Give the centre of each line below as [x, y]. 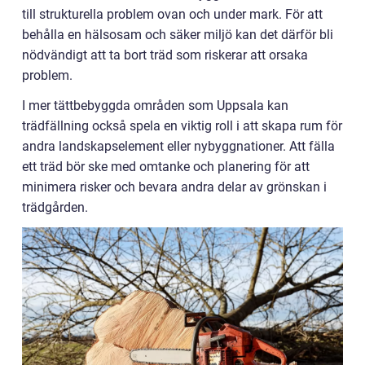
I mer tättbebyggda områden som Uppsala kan [155, 106]
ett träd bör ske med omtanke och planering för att [166, 167]
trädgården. [55, 207]
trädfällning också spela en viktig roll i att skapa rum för [182, 126]
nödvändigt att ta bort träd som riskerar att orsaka [165, 55]
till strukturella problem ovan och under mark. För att [172, 14]
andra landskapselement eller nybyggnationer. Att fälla [178, 146]
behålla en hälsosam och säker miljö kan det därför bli [178, 35]
